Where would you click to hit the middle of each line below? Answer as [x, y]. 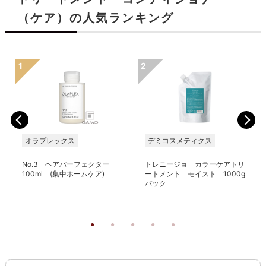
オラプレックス [50, 140]
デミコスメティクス [180, 140]
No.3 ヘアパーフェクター [69, 164]
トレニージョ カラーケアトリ [194, 164]
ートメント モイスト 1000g [195, 173]
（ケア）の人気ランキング [95, 18]
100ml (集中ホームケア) [63, 173]
